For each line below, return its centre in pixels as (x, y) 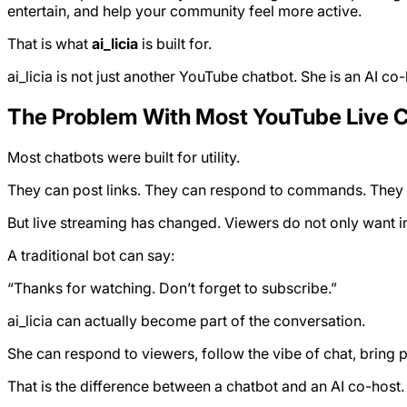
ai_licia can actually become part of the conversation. (186, 320)
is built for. (175, 43)
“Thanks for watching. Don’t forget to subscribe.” (172, 288)
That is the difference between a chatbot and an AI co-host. (206, 386)
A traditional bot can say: (91, 255)
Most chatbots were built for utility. (124, 157)
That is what (50, 43)
